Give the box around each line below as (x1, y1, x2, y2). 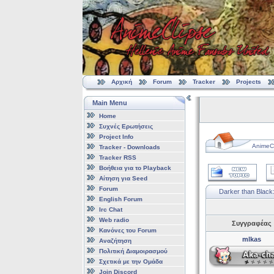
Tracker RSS (98, 154, 136, 161)
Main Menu (92, 99, 127, 106)
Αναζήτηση (98, 237, 131, 244)
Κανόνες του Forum (98, 226, 157, 234)
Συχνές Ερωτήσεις (98, 122, 153, 130)
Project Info (98, 133, 133, 140)
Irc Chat (98, 206, 122, 213)
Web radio (98, 216, 129, 223)
